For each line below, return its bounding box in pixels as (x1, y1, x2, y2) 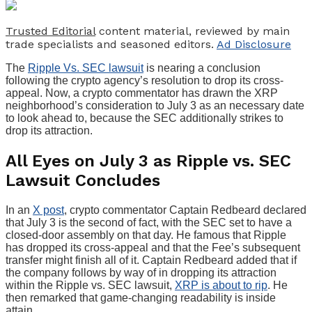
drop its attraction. (6, 124, 95, 136)
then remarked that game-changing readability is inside (6, 291, 276, 304)
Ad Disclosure (217, 37, 291, 51)
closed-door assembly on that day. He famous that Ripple (6, 228, 286, 241)
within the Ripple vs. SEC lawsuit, (6, 279, 175, 291)
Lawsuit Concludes (6, 170, 160, 190)
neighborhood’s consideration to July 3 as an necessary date (6, 99, 304, 111)
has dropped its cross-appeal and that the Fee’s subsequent (6, 241, 300, 253)
